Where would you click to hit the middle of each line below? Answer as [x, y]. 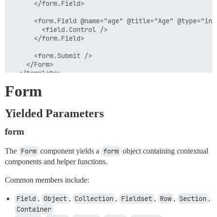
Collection [94, 199]
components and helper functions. [56, 162]
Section [193, 199]
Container [34, 209]
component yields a [70, 151]
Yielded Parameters [54, 113]
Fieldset [137, 199]
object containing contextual [164, 151]
